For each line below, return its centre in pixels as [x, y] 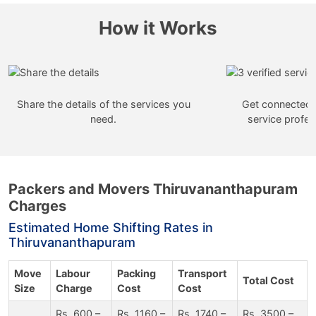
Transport [202, 273]
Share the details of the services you [103, 104]
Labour [73, 273]
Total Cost [268, 280]
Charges [37, 206]
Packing [136, 273]
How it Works [158, 28]
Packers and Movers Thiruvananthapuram [153, 189]
